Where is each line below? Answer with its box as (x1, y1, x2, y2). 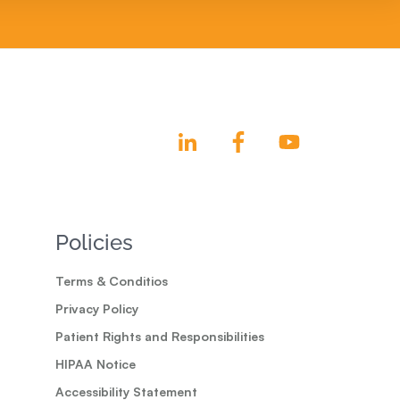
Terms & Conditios (55, 273, 168, 289)
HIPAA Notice (55, 356, 136, 372)
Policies (55, 229, 133, 256)
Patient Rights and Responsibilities (55, 329, 264, 345)
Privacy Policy (55, 301, 138, 317)
